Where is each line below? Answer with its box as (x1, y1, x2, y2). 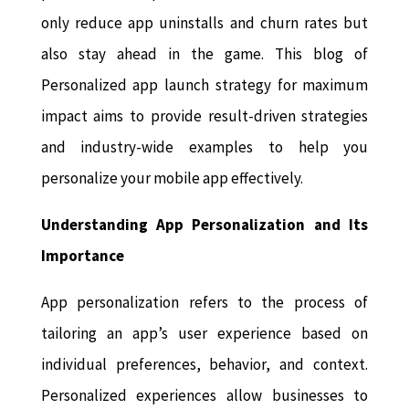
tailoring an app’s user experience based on (40, 323, 369, 344)
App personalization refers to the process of (40, 292, 369, 313)
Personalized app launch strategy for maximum (40, 75, 369, 96)
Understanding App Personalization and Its (40, 215, 369, 236)
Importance (40, 246, 124, 267)
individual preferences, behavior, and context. (40, 354, 369, 375)
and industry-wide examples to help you (40, 137, 369, 158)
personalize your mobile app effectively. (40, 168, 303, 189)
